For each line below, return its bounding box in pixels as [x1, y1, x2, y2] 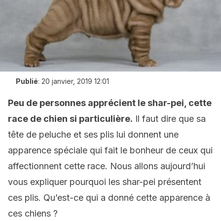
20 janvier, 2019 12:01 [41, 77, 109, 85]
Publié [16, 77, 38, 85]
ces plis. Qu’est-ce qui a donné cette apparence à [8, 192, 210, 203]
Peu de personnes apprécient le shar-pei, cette [8, 98, 212, 108]
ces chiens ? [8, 208, 58, 219]
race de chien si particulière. [8, 113, 133, 124]
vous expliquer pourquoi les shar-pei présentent [8, 177, 201, 187]
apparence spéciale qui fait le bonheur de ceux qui [8, 145, 213, 155]
